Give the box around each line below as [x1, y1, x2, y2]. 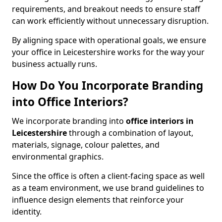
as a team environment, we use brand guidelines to [12, 182, 204, 193]
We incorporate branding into [12, 115, 126, 126]
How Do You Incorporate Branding [12, 78, 203, 93]
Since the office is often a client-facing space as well [12, 170, 205, 181]
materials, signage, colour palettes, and [12, 139, 160, 150]
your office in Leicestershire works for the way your [12, 47, 205, 57]
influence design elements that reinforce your [12, 194, 184, 205]
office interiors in [126, 115, 194, 126]
